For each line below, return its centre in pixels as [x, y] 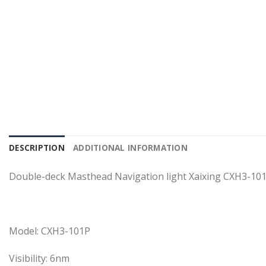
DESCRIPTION [37, 148]
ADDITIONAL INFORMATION [130, 148]
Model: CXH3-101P [50, 231]
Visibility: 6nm [39, 258]
